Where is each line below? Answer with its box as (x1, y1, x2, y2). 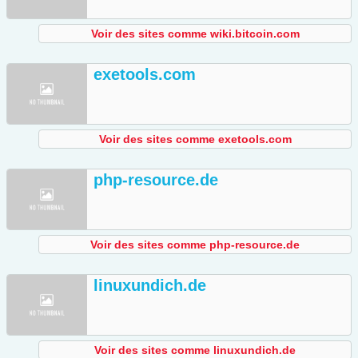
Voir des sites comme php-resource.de (90, 238, 300, 252)
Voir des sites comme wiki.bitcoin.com (90, 27, 300, 41)
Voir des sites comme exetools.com (98, 133, 292, 146)
